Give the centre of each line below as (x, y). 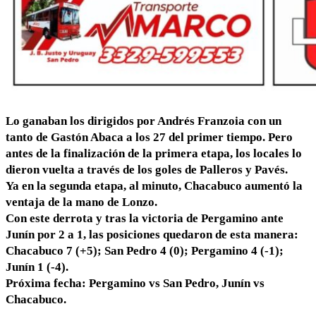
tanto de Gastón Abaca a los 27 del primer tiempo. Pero (149, 137)
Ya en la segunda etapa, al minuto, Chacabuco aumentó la (154, 186)
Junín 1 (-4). (37, 267)
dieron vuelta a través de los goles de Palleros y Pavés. (147, 169)
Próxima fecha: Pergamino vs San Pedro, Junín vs (135, 283)
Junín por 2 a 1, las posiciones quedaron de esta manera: (152, 234)
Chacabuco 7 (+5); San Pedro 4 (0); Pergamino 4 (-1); (145, 250)
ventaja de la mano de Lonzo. (81, 202)
